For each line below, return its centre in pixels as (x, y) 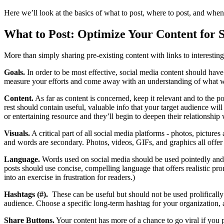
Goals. (14, 72)
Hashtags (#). (26, 194)
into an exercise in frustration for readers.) (69, 177)
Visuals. (17, 133)
